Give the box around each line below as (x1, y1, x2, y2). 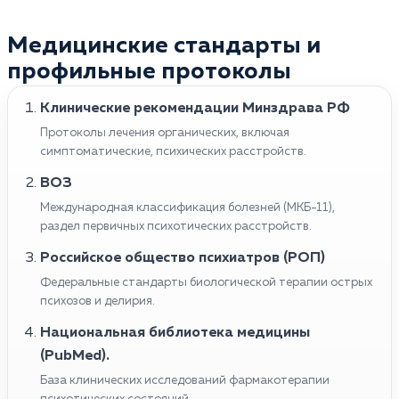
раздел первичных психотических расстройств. (40, 220, 312, 232)
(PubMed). (40, 348, 110, 363)
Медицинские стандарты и (7, 34, 321, 58)
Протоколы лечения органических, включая (40, 126, 289, 139)
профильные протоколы (7, 60, 291, 84)
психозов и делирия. (40, 295, 155, 307)
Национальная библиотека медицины (40, 325, 310, 340)
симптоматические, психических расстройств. (40, 145, 306, 158)
